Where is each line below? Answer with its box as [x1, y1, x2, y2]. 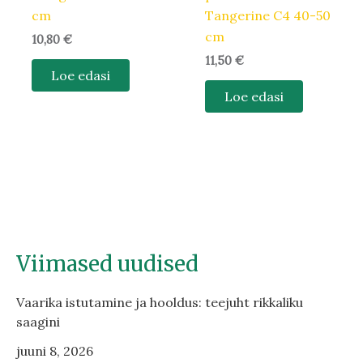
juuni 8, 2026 [16, 343, 93, 360]
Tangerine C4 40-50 [205, 7, 331, 24]
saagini [16, 314, 60, 331]
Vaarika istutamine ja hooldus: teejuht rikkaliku [16, 294, 303, 311]
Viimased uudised [16, 250, 199, 278]
